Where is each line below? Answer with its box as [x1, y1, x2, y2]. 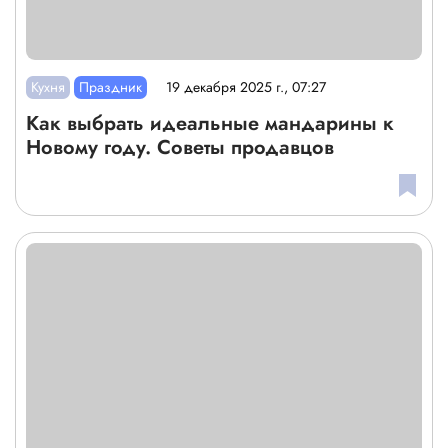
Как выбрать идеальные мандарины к [26, 108, 394, 138]
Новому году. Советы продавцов [26, 132, 334, 162]
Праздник [79, 76, 143, 97]
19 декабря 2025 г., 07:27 [166, 77, 327, 98]
